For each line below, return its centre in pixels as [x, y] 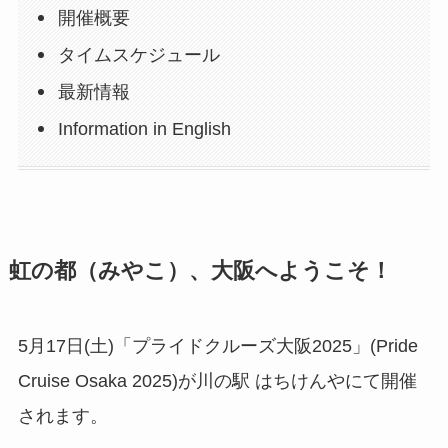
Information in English [145, 129]
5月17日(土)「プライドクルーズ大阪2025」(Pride [217, 345]
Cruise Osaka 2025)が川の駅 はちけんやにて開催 [217, 380]
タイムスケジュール [139, 55]
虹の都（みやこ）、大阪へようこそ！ [200, 270]
